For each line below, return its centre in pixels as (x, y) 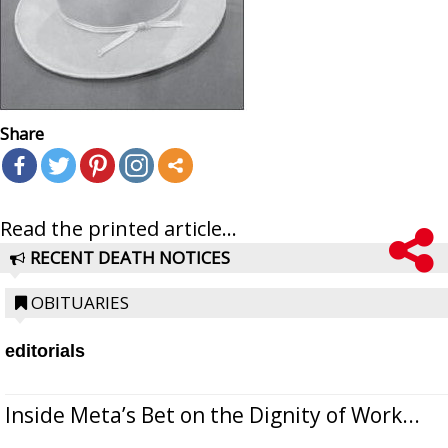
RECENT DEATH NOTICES (130, 257)
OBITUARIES (80, 302)
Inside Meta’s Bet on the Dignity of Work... (212, 414)
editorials (45, 350)
